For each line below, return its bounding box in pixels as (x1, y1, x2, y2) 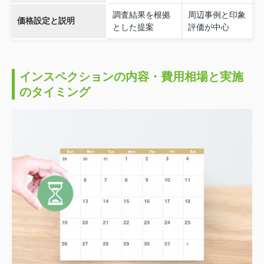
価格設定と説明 (16, 15, 75, 25)
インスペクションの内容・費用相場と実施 (19, 70, 243, 83)
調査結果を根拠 (112, 9, 170, 19)
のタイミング (19, 85, 90, 98)
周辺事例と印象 (187, 9, 246, 19)
